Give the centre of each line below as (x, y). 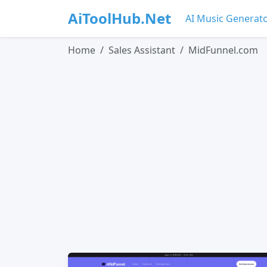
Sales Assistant (142, 50)
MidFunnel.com (223, 50)
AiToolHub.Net (119, 18)
